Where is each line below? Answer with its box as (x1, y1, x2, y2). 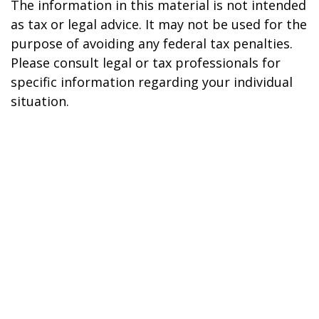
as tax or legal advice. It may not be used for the (11, 16, 307, 33)
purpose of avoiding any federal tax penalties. (11, 35, 293, 52)
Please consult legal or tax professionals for (11, 54, 281, 71)
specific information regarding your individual (11, 73, 293, 90)
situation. (11, 93, 69, 110)
